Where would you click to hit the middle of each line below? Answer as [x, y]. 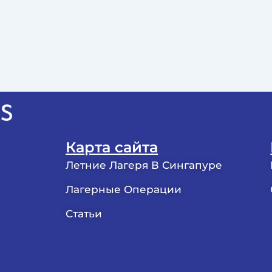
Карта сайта [112, 148]
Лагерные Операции [124, 190]
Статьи [84, 214]
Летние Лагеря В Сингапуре [144, 165]
